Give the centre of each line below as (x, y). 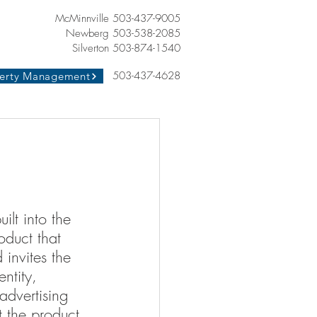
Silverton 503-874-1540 (126, 48)
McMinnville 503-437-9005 (118, 18)
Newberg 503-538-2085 (123, 33)
